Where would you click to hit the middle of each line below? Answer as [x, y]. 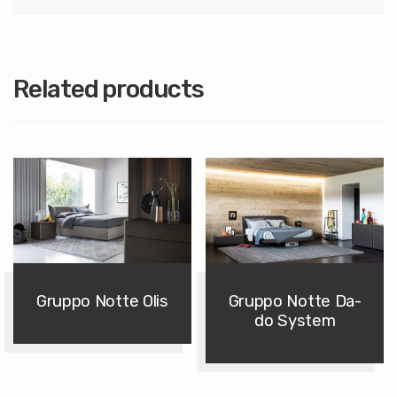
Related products [109, 89]
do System [295, 320]
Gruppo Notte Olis [102, 301]
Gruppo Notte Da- [295, 301]
